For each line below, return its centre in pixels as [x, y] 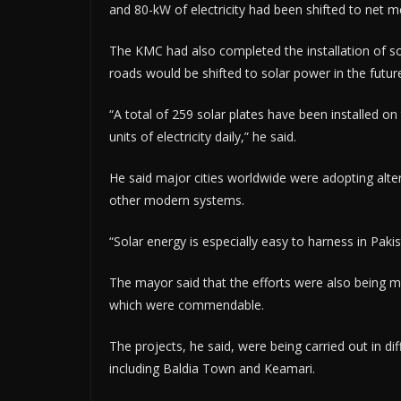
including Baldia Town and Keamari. [212, 368]
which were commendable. [187, 304]
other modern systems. [177, 200]
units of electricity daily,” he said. [203, 136]
